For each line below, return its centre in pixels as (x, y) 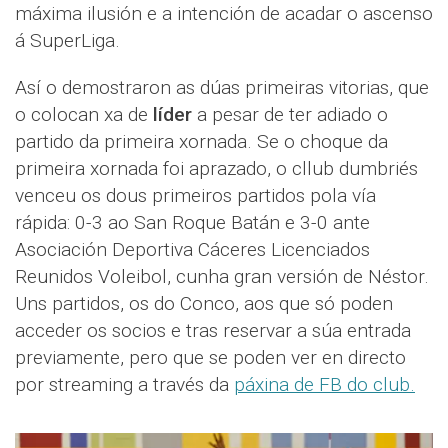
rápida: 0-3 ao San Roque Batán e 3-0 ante (192, 223)
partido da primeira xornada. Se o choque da (201, 142)
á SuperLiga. (67, 41)
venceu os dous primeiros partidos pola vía (195, 196)
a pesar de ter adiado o (290, 115)
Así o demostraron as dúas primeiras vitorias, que (222, 88)
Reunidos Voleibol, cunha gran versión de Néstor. (222, 277)
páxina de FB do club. (324, 385)
